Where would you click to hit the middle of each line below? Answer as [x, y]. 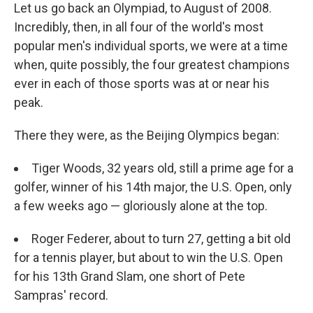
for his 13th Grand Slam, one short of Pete [130, 277]
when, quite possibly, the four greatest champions [152, 65]
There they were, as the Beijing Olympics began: [147, 136]
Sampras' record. [61, 296]
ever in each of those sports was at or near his [142, 84]
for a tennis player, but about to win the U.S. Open [148, 258]
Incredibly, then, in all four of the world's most [139, 27]
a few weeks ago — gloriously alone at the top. [141, 206]
